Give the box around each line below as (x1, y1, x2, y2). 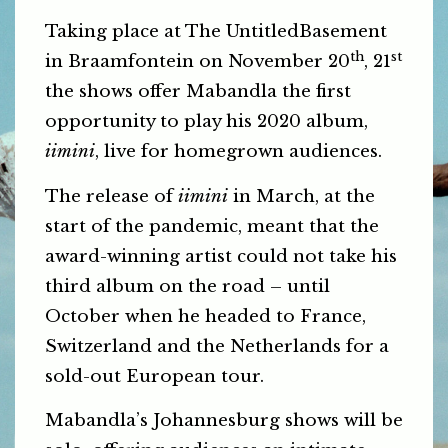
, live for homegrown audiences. (95, 141, 382, 163)
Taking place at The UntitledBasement (45, 21, 387, 43)
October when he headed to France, (45, 305, 366, 327)
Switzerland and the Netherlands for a (45, 335, 389, 357)
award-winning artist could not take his (45, 245, 397, 267)
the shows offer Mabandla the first (45, 81, 351, 103)
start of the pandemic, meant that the (45, 215, 379, 237)
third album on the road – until (45, 275, 330, 297)
